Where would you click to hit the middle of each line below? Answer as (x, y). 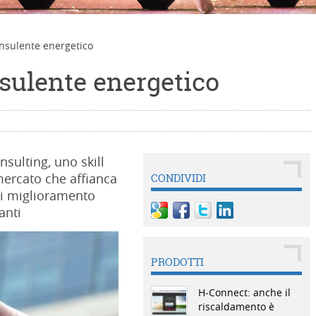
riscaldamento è (236, 306)
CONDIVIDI (178, 178)
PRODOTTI (177, 262)
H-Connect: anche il (244, 292)
